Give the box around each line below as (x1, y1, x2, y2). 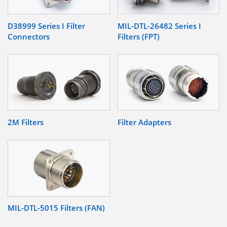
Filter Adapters (117, 117, 171, 128)
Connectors (8, 31, 50, 42)
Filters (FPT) (117, 31, 160, 42)
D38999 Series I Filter (8, 20, 85, 31)
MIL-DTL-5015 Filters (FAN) (8, 203, 105, 213)
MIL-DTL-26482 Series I (117, 20, 201, 31)
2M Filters (8, 117, 44, 128)
